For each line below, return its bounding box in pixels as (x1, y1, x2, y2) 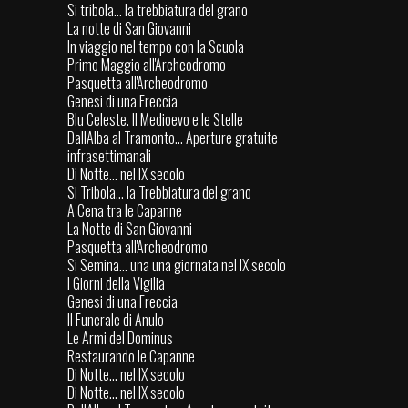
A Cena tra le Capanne (67, 199, 182, 222)
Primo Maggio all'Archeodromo (67, 54, 226, 76)
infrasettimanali (67, 145, 151, 168)
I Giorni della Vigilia (67, 272, 165, 295)
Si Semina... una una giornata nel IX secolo (67, 254, 286, 277)
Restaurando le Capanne (67, 345, 195, 368)
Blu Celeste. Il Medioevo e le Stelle (67, 108, 243, 131)
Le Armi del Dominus (67, 327, 173, 350)
